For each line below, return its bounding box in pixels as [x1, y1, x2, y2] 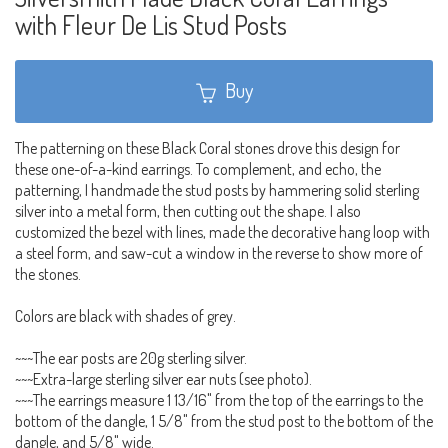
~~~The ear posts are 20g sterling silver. [15, 348, 247, 369]
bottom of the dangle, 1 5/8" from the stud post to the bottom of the [15, 411, 433, 432]
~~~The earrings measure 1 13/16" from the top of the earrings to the [15, 390, 423, 411]
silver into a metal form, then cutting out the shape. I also [15, 201, 361, 222]
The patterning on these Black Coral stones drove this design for [15, 138, 400, 159]
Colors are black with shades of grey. [15, 306, 236, 327]
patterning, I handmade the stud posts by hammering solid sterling [15, 180, 419, 201]
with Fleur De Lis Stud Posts [15, 8, 287, 42]
